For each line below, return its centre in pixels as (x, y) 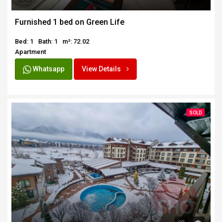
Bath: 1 (48, 42)
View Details (102, 69)
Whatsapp (48, 69)
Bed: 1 (24, 42)
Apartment (30, 52)
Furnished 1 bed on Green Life (70, 22)
